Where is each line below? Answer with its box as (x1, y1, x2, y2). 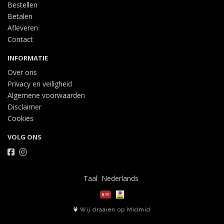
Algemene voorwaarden (7, 90, 85, 100)
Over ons (7, 67, 37, 77)
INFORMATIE (7, 53, 48, 62)
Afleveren (7, 23, 38, 32)
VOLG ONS (7, 132, 41, 141)
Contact (7, 34, 33, 44)
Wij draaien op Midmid (78, 206, 150, 213)
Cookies (7, 113, 33, 123)
